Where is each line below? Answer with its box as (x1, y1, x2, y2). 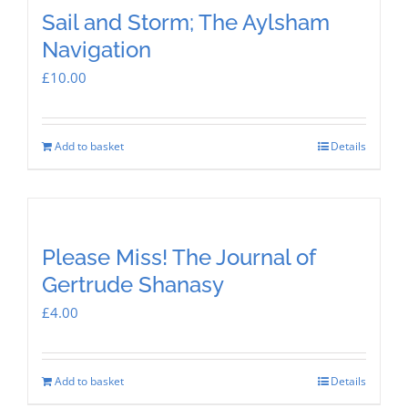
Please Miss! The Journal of (42, 243, 315, 270)
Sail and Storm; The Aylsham (42, 8, 330, 36)
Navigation (42, 36, 151, 63)
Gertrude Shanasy (42, 270, 224, 298)
